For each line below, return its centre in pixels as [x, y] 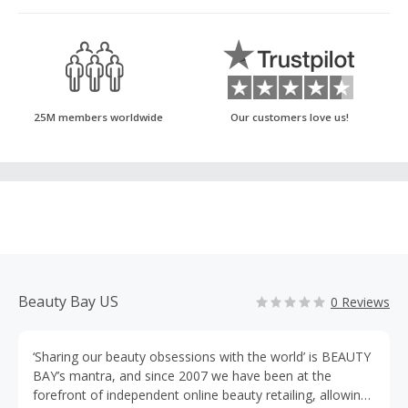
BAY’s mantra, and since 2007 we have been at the [182, 376]
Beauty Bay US [68, 301]
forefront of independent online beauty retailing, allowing [200, 395]
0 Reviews [360, 302]
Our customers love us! [290, 117]
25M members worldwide [98, 117]
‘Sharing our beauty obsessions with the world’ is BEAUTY [202, 357]
